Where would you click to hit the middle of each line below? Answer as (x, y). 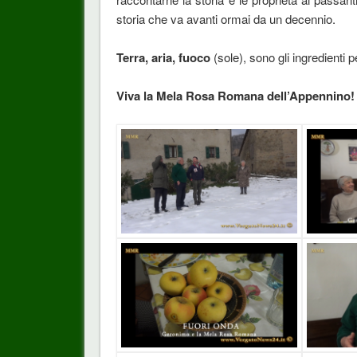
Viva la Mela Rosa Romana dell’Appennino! (235, 95)
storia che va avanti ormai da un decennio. (226, 18)
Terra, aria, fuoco (163, 57)
